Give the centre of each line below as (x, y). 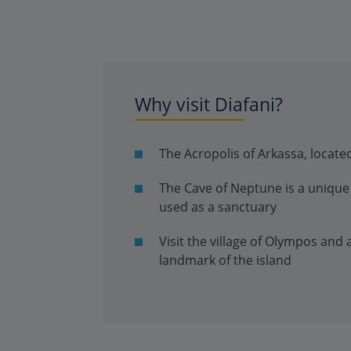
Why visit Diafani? (209, 104)
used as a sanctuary (218, 207)
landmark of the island (225, 260)
